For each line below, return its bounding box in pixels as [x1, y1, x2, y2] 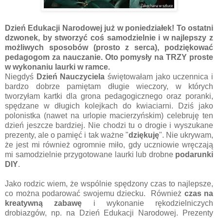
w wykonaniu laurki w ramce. [5, 62, 112, 71]
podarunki [175, 150, 213, 159]
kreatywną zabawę [5, 199, 82, 207]
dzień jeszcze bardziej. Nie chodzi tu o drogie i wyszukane [5, 121, 213, 129]
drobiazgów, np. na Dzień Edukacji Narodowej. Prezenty [5, 208, 213, 217]
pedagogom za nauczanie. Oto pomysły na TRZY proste [5, 53, 213, 61]
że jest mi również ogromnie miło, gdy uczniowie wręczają [5, 140, 213, 149]
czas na [184, 189, 213, 198]
